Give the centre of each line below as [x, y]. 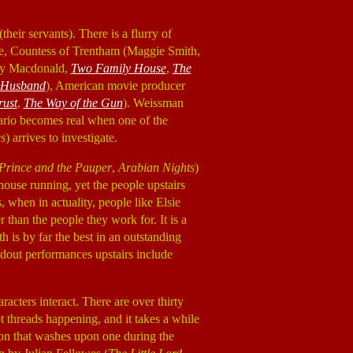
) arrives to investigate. [61, 137]
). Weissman [153, 103]
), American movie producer [115, 85]
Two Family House [118, 68]
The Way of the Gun [73, 103]
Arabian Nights [156, 167]
